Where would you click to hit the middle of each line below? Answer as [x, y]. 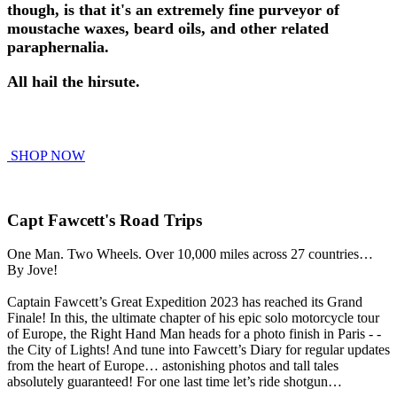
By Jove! [34, 270]
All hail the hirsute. [74, 82]
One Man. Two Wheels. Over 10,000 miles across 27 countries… [190, 254]
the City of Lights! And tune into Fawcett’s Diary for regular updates [198, 350]
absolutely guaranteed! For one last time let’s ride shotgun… [176, 382]
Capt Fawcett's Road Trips [105, 220]
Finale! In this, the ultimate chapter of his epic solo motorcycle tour [193, 318]
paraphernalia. [58, 47]
